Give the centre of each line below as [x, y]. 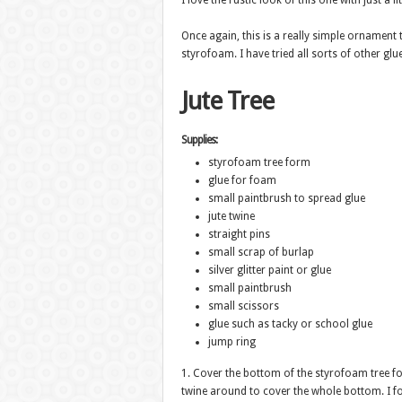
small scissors [243, 306]
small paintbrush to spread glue [286, 198]
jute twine [231, 216]
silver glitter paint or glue [269, 270]
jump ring [232, 342]
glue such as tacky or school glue [290, 324]
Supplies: [199, 140]
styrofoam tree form [259, 162]
